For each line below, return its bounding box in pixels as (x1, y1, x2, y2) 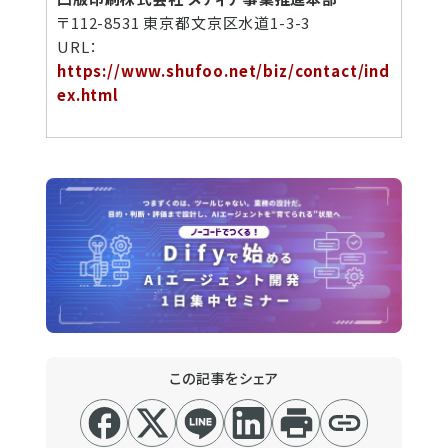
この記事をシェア (169, 367, 279, 388)
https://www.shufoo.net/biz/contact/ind (57, 59, 390, 81)
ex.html (57, 83, 119, 105)
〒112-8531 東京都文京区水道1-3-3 (57, 11, 311, 33)
